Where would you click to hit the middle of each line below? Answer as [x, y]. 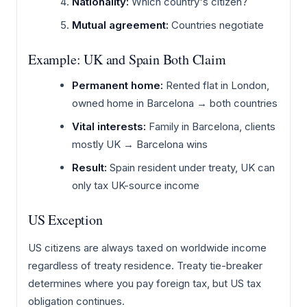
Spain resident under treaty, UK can [191, 167]
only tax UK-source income [136, 185]
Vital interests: [109, 126]
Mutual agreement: [120, 25]
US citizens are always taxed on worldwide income [147, 247]
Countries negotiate [216, 25]
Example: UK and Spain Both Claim [127, 59]
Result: [89, 167]
